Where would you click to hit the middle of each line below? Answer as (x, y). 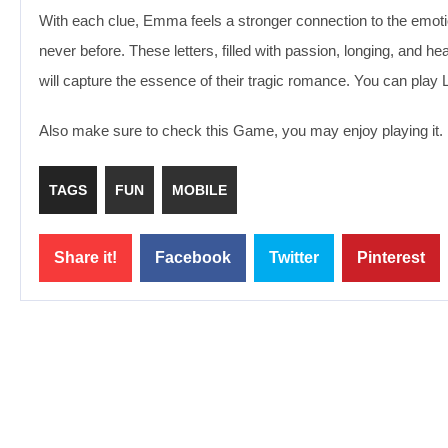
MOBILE (199, 190)
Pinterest (391, 257)
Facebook (193, 257)
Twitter (294, 257)
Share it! (85, 257)
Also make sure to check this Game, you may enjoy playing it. (241, 130)
